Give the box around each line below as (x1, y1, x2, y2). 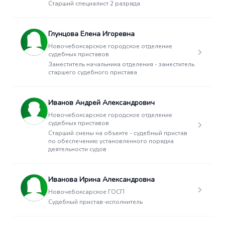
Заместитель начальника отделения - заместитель (48, 60, 194, 68)
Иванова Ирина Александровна (48, 175, 155, 184)
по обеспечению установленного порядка (48, 137, 174, 145)
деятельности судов (48, 145, 106, 153)
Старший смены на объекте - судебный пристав (48, 129, 187, 137)
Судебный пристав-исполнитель (48, 198, 143, 206)
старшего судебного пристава (48, 68, 137, 76)
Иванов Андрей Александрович (48, 98, 155, 107)
